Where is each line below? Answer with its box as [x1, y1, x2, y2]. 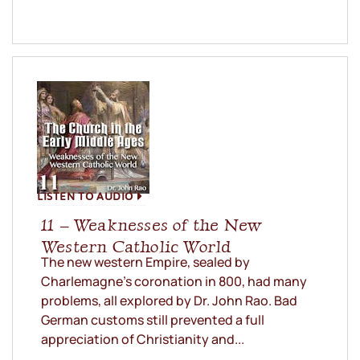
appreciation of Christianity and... [41, 330, 244, 349]
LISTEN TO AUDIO [37, 185, 133, 207]
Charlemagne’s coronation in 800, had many [41, 272, 307, 291]
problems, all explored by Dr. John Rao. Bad [41, 292, 297, 310]
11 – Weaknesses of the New [41, 215, 262, 235]
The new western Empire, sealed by [41, 253, 250, 272]
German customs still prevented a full [41, 311, 264, 329]
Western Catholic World [41, 236, 232, 257]
